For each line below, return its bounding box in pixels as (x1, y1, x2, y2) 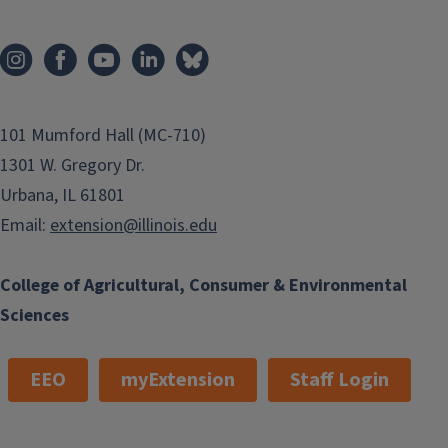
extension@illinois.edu (50, 213, 217, 238)
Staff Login (290, 366, 389, 394)
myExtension (121, 366, 235, 394)
